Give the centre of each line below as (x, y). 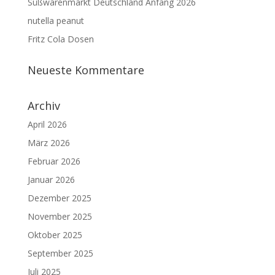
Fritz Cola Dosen (60, 39)
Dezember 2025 (59, 198)
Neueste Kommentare (86, 70)
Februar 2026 (54, 161)
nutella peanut (56, 21)
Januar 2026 (51, 180)
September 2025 (60, 254)
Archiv (44, 106)
